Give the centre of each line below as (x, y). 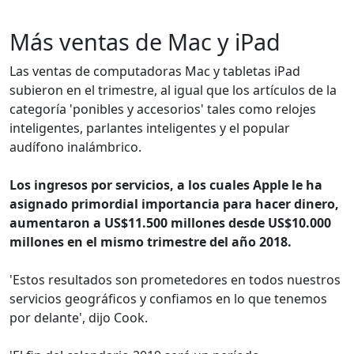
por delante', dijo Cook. (79, 317)
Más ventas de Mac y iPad (145, 41)
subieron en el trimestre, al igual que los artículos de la (173, 90)
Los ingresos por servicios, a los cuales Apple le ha (166, 185)
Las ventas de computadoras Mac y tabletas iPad (155, 71)
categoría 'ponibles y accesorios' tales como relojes (163, 109)
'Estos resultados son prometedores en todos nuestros (175, 279)
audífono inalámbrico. (75, 147)
